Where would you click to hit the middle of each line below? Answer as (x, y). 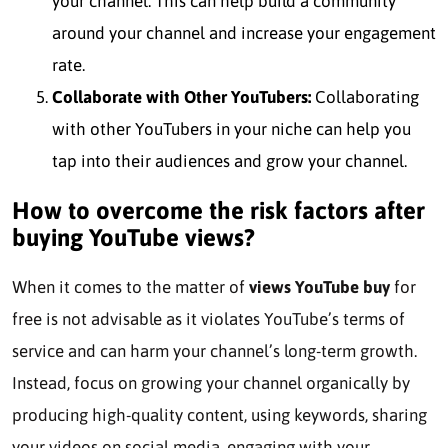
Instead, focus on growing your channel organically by (211, 382)
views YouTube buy (319, 286)
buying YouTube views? (133, 238)
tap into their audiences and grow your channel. (229, 161)
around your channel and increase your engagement (244, 33)
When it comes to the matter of (130, 286)
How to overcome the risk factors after (218, 211)
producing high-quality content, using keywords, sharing (219, 414)
